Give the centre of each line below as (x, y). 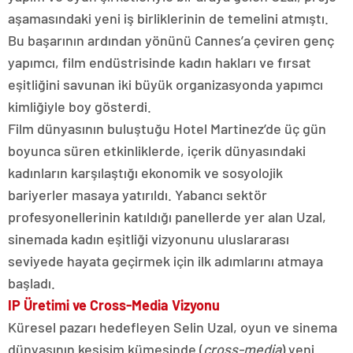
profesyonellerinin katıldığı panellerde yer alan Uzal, (167, 217)
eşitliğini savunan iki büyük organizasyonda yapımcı (165, 85)
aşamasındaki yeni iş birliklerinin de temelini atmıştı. (168, 19)
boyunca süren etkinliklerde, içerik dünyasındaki (157, 151)
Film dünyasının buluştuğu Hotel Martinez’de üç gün (167, 129)
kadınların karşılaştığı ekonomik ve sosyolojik (145, 173)
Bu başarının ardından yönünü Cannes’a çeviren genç (171, 41)
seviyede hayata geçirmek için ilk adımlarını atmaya (165, 261)
